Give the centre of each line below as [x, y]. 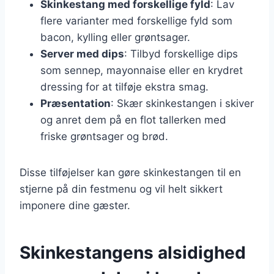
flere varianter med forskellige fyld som [136, 20]
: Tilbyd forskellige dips [181, 54]
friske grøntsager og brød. [104, 136]
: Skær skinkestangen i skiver [182, 103]
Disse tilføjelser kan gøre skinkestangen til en [130, 172]
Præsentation [76, 103]
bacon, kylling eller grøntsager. [115, 37]
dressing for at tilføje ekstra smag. [124, 87]
